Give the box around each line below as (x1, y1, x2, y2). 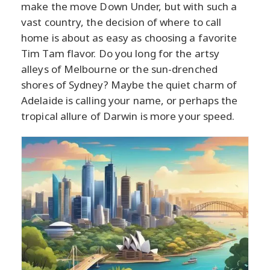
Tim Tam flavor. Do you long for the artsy (21, 46, 220, 60)
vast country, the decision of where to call (21, 14, 222, 29)
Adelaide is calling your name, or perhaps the (21, 93, 238, 107)
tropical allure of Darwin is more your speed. (21, 108, 235, 123)
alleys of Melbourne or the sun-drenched (21, 61, 218, 76)
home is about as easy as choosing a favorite (21, 30, 237, 45)
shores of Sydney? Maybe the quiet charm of (21, 77, 237, 92)
